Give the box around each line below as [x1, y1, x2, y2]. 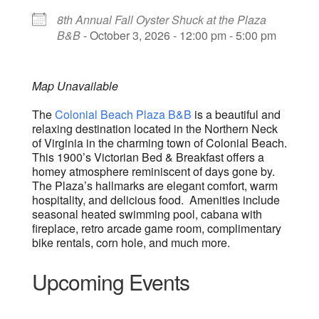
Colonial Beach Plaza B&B [54, 106, 192, 123]
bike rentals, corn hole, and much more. [31, 234, 230, 251]
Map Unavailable [31, 78, 118, 95]
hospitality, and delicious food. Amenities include [31, 192, 280, 209]
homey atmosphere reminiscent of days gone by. [31, 163, 275, 180]
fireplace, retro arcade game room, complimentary [31, 220, 281, 237]
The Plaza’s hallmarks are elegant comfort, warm [31, 177, 278, 194]
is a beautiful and [191, 106, 281, 123]
